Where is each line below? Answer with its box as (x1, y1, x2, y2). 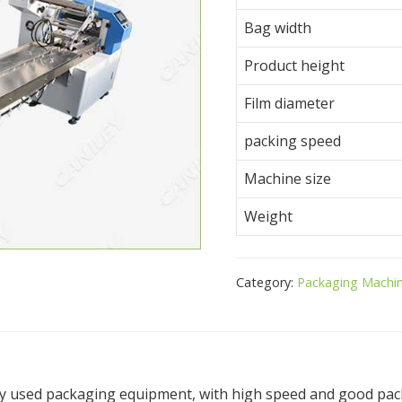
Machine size (244, 169, 332, 189)
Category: (236, 273, 298, 291)
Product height (244, 56, 345, 76)
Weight (244, 206, 293, 227)
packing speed (244, 131, 342, 152)
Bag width (244, 18, 312, 39)
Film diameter (244, 93, 336, 114)
